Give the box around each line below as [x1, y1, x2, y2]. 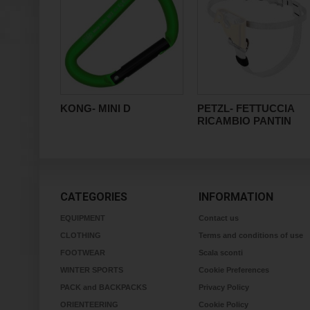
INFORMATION [199, 190, 273, 203]
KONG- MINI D [60, 102, 131, 114]
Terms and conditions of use [199, 231, 303, 239]
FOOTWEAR [60, 248, 105, 257]
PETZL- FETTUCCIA [197, 102, 294, 114]
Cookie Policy [199, 300, 248, 309]
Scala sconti [199, 248, 243, 257]
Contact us [199, 214, 239, 222]
